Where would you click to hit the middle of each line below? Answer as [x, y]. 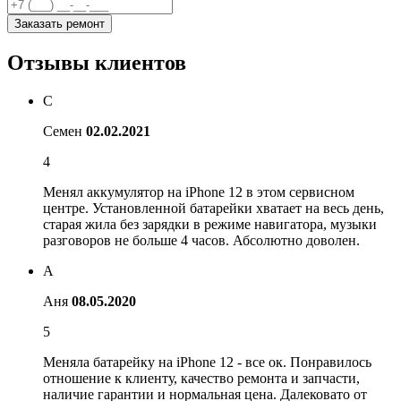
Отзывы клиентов [97, 62]
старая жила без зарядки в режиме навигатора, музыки [210, 224]
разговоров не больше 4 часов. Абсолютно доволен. [201, 240]
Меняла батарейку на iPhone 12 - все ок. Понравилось [207, 362]
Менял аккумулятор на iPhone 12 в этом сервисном [199, 192]
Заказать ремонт [60, 24]
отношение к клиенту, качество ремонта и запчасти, [201, 378]
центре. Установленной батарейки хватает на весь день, [213, 208]
